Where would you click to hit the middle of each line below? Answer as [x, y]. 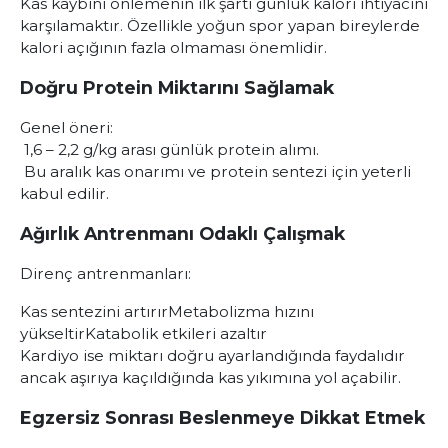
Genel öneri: [66, 127]
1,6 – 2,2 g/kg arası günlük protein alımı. [169, 149]
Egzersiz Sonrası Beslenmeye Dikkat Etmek [222, 417]
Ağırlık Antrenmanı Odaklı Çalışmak [182, 233]
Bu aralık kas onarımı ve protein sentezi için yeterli [215, 171]
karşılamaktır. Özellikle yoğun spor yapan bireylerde [220, 25]
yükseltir [52, 333]
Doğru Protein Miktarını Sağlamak [177, 87]
